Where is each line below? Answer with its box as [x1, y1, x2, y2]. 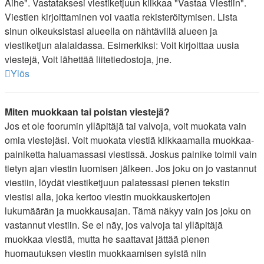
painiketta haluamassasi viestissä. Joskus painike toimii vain [5, 147, 257, 161]
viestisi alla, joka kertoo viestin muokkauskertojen [5, 190, 210, 203]
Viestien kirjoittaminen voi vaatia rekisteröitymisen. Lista [5, 10, 237, 24]
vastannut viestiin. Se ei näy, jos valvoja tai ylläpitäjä [5, 218, 223, 232]
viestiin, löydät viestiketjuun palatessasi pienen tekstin [5, 176, 230, 189]
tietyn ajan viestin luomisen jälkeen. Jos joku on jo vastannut [5, 161, 256, 175]
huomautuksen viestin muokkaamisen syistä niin [5, 246, 206, 260]
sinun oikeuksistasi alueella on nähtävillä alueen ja [5, 24, 217, 38]
